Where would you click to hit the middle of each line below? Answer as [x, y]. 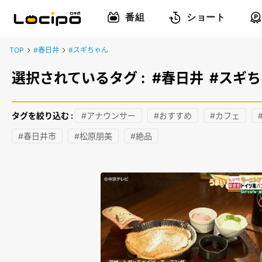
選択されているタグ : [82, 78]
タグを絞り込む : [43, 116]
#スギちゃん [88, 50]
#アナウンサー [108, 116]
